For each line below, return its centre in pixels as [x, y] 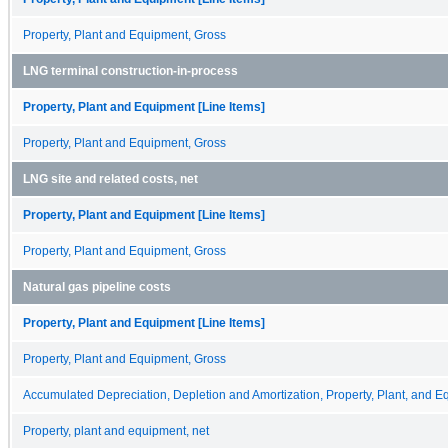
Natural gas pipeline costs [97, 286]
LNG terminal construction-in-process [130, 70]
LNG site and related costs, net [110, 178]
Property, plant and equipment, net [116, 430]
